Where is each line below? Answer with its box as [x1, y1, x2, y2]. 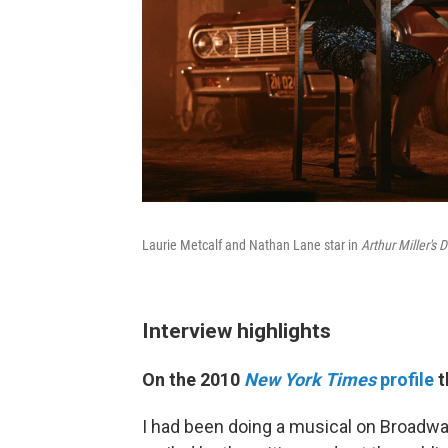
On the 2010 [142, 369, 244, 391]
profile [376, 369, 434, 391]
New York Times [244, 369, 376, 391]
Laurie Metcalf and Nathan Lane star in [142, 237, 361, 254]
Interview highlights [142, 318, 331, 344]
